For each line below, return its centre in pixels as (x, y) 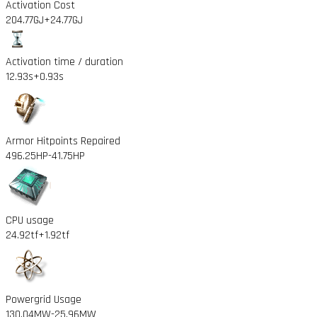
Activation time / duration (64, 62)
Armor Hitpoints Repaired (63, 141)
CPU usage (30, 220)
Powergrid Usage (44, 299)
